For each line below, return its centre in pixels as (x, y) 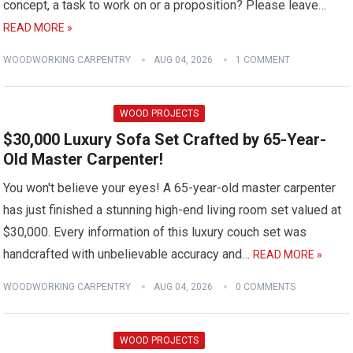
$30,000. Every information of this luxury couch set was (155, 232)
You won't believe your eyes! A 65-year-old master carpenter (170, 188)
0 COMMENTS (266, 287)
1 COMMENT (263, 60)
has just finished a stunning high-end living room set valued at (173, 210)
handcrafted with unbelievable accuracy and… (128, 254)
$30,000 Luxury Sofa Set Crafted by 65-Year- (165, 139)
